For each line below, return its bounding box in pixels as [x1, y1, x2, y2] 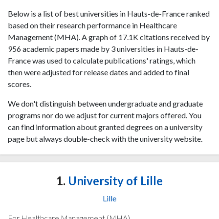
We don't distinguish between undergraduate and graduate [8, 99, 203, 108]
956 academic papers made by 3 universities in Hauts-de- [8, 44, 198, 53]
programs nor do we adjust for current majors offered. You [8, 110, 201, 120]
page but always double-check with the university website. [8, 134, 202, 143]
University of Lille [66, 174, 163, 188]
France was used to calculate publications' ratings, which [8, 56, 196, 65]
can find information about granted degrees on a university [8, 122, 202, 131]
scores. [8, 79, 31, 88]
